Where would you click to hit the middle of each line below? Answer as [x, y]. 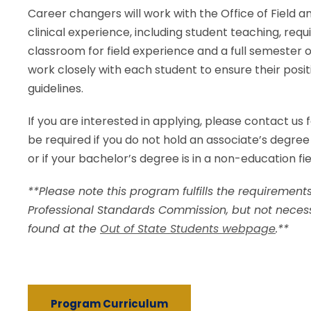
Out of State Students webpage [188, 228]
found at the [64, 228]
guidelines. [56, 88]
